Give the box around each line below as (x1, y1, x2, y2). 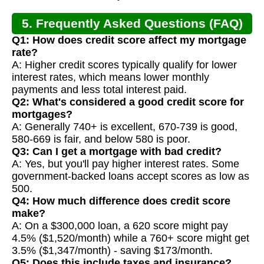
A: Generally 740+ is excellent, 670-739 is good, (12, 120, 237, 133)
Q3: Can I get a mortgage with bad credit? (12, 145, 222, 157)
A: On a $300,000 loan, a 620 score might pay (12, 219, 228, 232)
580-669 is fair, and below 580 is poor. (12, 133, 190, 145)
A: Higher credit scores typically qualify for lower (12, 58, 237, 71)
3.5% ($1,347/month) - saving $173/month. (12, 244, 213, 256)
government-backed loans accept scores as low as (12, 170, 249, 182)
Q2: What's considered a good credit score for (12, 95, 244, 108)
